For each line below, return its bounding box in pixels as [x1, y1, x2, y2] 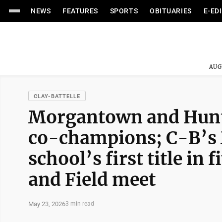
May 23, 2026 [28, 200, 65, 208]
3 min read [65, 200, 94, 207]
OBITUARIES [150, 7, 192, 15]
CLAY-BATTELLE [34, 93, 81, 100]
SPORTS [110, 7, 138, 15]
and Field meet [28, 168, 156, 191]
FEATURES [62, 7, 98, 15]
